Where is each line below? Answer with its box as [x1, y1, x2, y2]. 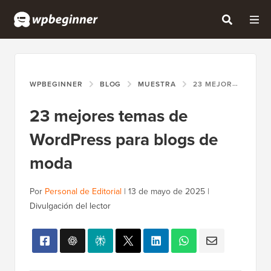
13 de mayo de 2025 [128, 185, 205, 198]
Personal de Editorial [45, 185, 122, 198]
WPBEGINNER [30, 79, 83, 90]
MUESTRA [138, 79, 177, 90]
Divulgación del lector [30, 200, 111, 213]
